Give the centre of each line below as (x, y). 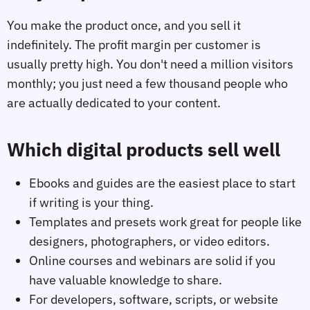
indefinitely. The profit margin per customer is (134, 45)
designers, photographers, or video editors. (149, 241)
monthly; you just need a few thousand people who (147, 84)
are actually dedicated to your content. (114, 103)
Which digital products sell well (144, 149)
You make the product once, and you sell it (124, 26)
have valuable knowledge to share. (126, 280)
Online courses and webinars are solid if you (152, 261)
